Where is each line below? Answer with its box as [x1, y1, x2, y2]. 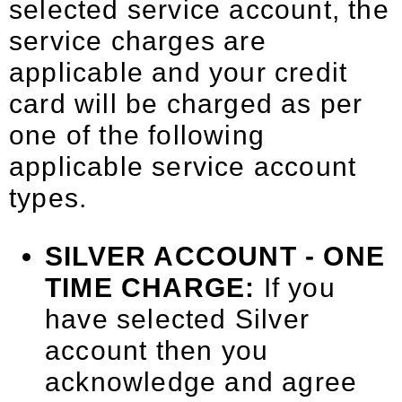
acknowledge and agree [45, 367, 358, 397]
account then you [45, 336, 269, 365]
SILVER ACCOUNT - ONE [45, 241, 386, 271]
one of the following [9, 120, 265, 150]
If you [255, 273, 336, 302]
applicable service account [9, 152, 357, 181]
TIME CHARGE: [45, 273, 256, 302]
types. [9, 183, 88, 213]
